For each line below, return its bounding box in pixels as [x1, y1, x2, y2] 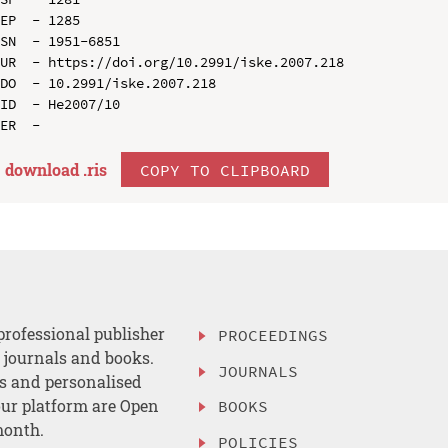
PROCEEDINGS [218, 324, 329, 345]
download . [4, 158, 87, 180]
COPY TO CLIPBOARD [139, 159, 310, 180]
